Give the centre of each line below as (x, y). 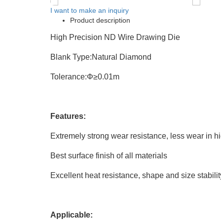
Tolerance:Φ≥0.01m (85, 76)
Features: (68, 116)
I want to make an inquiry (90, 10)
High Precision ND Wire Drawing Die (115, 37)
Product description (100, 20)
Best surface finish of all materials (109, 155)
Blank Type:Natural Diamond (101, 57)
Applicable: (72, 215)
